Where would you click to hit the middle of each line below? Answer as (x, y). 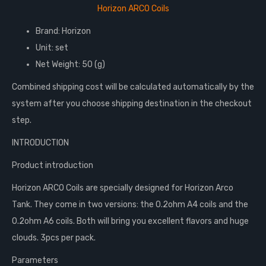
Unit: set (52, 48)
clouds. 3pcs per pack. (54, 238)
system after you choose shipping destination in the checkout (132, 104)
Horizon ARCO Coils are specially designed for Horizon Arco (123, 188)
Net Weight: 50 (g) (70, 64)
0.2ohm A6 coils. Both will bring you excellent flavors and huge (130, 221)
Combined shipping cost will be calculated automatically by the (133, 87)
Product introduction (53, 165)
